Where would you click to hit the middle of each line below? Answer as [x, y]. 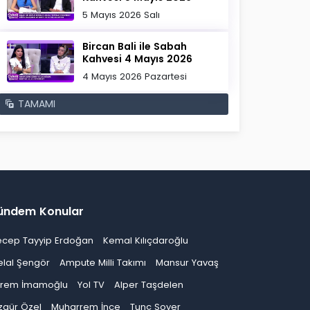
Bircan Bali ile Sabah [135, 46]
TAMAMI [35, 104]
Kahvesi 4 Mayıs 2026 [138, 59]
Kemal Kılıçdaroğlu [146, 240]
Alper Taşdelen [149, 285]
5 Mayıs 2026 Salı [121, 15]
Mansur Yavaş [187, 263]
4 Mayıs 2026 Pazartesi [135, 76]
